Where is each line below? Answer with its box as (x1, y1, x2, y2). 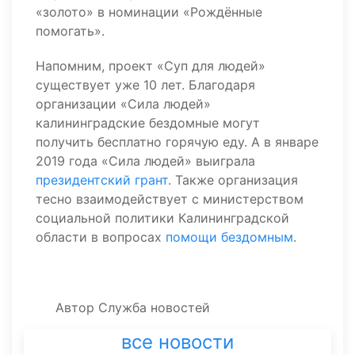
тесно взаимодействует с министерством (36, 191, 303, 207)
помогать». (36, 23, 105, 39)
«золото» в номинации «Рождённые (36, 4, 262, 20)
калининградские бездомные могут (36, 115, 260, 131)
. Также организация (168, 172, 298, 188)
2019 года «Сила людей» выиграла (36, 153, 255, 169)
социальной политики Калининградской (36, 210, 289, 226)
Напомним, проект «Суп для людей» (36, 58, 265, 74)
